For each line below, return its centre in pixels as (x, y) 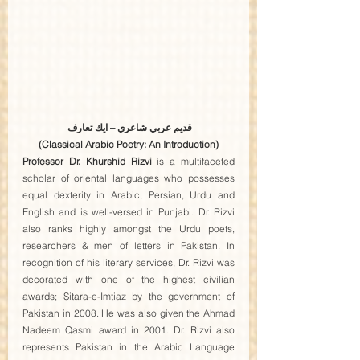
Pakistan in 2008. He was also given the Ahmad (129, 313)
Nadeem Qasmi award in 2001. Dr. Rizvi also (129, 330)
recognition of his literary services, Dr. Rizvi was (129, 263)
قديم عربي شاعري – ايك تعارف (129, 128)
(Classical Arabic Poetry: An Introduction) (129, 145)
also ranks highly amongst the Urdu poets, (129, 229)
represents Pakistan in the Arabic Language (129, 347)
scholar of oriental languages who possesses (129, 178)
